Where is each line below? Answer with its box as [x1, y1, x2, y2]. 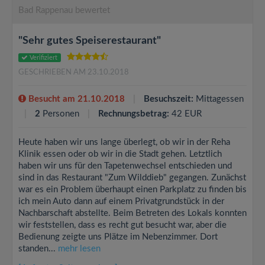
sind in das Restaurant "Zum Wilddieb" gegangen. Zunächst [18, 173, 246, 182]
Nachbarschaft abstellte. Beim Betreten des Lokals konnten [18, 209, 247, 218]
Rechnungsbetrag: [98, 109, 169, 118]
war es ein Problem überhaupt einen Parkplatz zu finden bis [18, 185, 247, 194]
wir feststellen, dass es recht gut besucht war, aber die [18, 221, 227, 230]
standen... [18, 244, 58, 253]
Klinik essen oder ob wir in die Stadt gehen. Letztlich [18, 150, 222, 159]
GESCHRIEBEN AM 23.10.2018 [18, 69, 129, 76]
